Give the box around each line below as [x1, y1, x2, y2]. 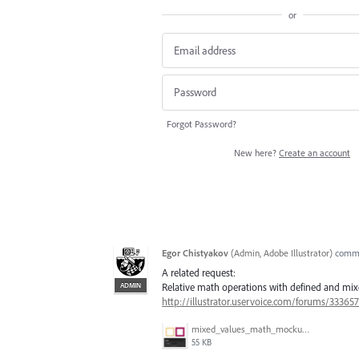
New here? [234, 146, 279, 159]
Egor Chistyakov [162, 246, 228, 259]
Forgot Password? [167, 117, 236, 130]
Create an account [279, 146, 350, 159]
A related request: [162, 265, 236, 279]
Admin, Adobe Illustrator [234, 246, 329, 259]
